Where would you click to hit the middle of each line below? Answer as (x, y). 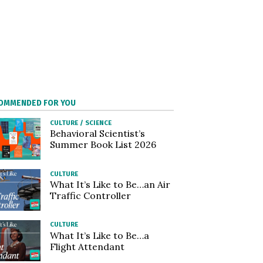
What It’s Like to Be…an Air (110, 184)
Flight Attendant (87, 246)
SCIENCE (98, 123)
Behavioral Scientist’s (97, 134)
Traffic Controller (90, 195)
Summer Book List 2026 (103, 145)
